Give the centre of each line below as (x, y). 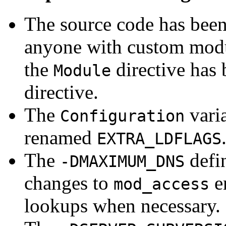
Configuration (122, 116)
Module (82, 70)
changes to (69, 183)
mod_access (161, 184)
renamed (61, 137)
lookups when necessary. (122, 205)
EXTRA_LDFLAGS (159, 138)
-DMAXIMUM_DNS (122, 161)
